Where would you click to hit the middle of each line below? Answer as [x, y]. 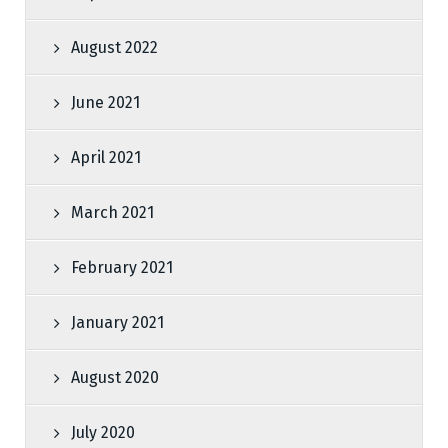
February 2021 [122, 267]
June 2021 [105, 102]
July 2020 [103, 432]
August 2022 [114, 47]
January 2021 [117, 322]
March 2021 [112, 212]
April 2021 [106, 157]
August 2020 [115, 377]
